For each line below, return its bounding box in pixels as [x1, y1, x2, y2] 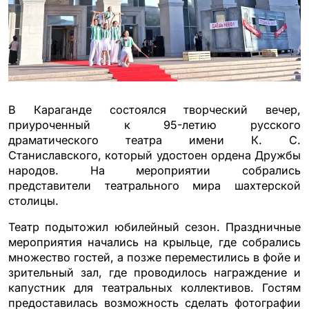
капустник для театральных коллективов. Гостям [8, 281, 301, 295]
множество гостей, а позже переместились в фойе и [8, 250, 301, 264]
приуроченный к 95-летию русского [8, 118, 301, 132]
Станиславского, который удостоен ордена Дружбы [8, 148, 301, 162]
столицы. [8, 194, 59, 208]
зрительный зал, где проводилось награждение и [8, 266, 301, 279]
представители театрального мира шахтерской [8, 179, 301, 192]
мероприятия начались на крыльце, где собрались [8, 235, 301, 249]
